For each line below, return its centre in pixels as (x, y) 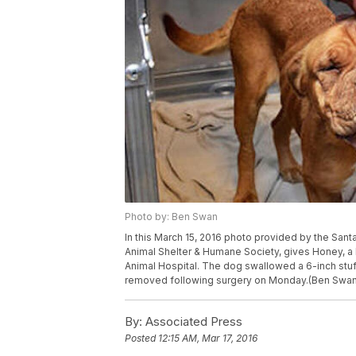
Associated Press (192, 322)
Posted (141, 339)
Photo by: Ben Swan (171, 217)
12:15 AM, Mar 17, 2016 (208, 339)
